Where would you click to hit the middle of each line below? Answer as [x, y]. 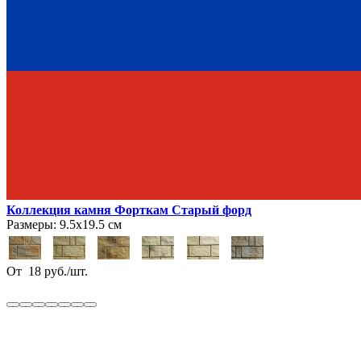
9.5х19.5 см [89, 224]
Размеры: [31, 224]
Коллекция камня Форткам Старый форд [129, 210]
